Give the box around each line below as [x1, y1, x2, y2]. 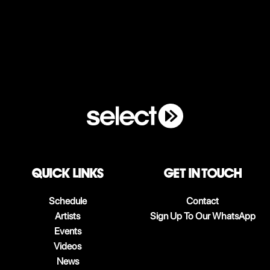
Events [54, 225, 81, 237]
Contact [186, 195, 219, 207]
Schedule [48, 195, 87, 207]
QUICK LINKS [31, 165, 104, 182]
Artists [55, 210, 80, 222]
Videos [54, 240, 81, 253]
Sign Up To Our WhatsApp [149, 210, 256, 222]
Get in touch [163, 165, 242, 182]
